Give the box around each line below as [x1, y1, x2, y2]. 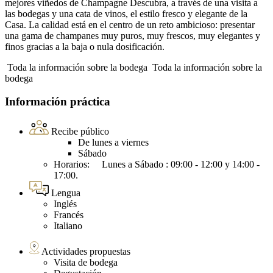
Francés [54, 210, 83, 221]
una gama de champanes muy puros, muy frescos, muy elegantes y [5, 30, 260, 41]
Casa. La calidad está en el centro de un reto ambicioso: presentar [5, 19, 255, 30]
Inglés [54, 199, 77, 210]
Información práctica [5, 95, 110, 108]
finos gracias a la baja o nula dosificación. [5, 41, 165, 52]
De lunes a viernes [78, 137, 149, 148]
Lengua [51, 188, 80, 199]
